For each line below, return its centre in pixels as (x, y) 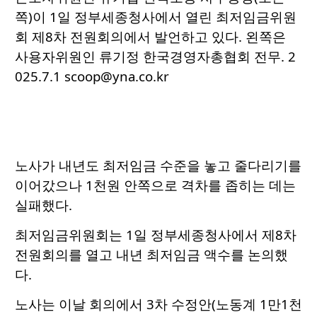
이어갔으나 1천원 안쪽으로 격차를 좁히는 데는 (155, 185)
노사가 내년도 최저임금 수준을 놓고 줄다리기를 (158, 166)
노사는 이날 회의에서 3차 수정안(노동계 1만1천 (158, 304)
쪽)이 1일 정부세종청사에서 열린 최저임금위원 (156, 17)
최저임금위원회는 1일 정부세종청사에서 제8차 (156, 235)
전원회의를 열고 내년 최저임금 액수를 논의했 (151, 255)
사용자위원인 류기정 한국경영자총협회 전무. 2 (155, 57)
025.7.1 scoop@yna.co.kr (92, 76)
